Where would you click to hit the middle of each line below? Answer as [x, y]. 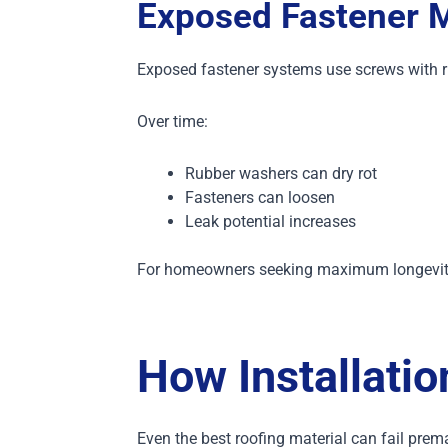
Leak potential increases [270, 222]
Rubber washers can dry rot [280, 174]
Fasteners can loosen [259, 198]
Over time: [172, 122]
